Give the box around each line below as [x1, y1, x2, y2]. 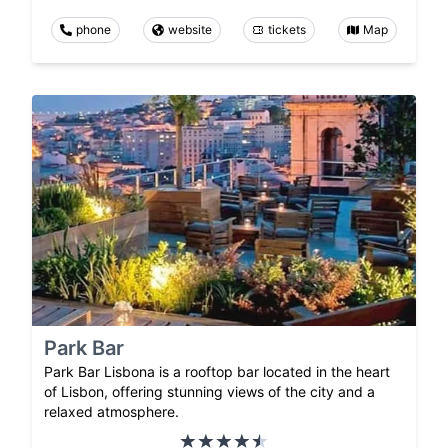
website [167, 22, 212, 38]
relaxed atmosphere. [44, 402, 179, 420]
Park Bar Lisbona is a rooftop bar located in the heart [44, 362, 390, 380]
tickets [268, 22, 307, 38]
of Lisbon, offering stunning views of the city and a [44, 382, 375, 400]
